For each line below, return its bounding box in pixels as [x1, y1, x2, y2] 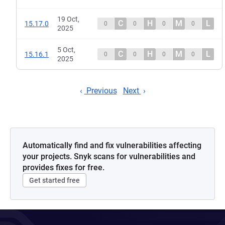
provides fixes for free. [23, 163, 104, 172]
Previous [84, 86, 117, 95]
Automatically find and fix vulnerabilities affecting [23, 141, 201, 150]
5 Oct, [57, 46, 75, 54]
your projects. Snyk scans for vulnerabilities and [23, 152, 195, 161]
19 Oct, [57, 15, 79, 23]
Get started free [29, 176, 80, 184]
